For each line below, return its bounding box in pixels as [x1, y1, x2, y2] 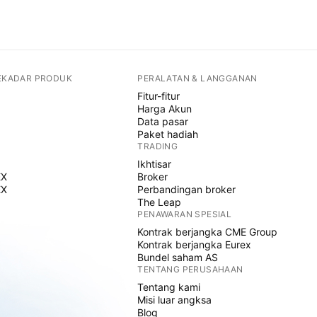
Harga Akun [137, 103, 192, 115]
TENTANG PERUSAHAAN [137, 264, 243, 275]
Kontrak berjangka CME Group [137, 226, 278, 238]
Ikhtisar [137, 158, 172, 170]
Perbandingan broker [137, 183, 236, 195]
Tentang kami [137, 281, 201, 293]
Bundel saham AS [137, 251, 219, 263]
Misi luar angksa [137, 294, 212, 306]
